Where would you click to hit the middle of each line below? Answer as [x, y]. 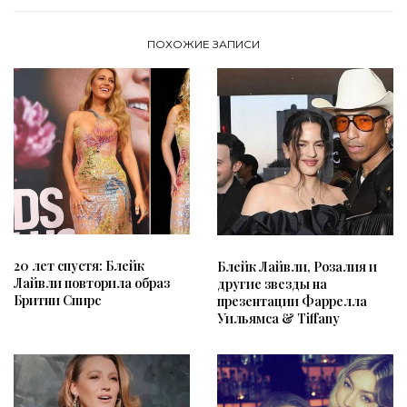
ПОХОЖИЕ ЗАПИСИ [203, 45]
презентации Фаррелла [292, 301]
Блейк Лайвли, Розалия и [297, 266]
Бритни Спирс [57, 301]
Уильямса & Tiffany [278, 318]
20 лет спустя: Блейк [79, 266]
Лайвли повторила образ [92, 283]
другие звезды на [272, 283]
